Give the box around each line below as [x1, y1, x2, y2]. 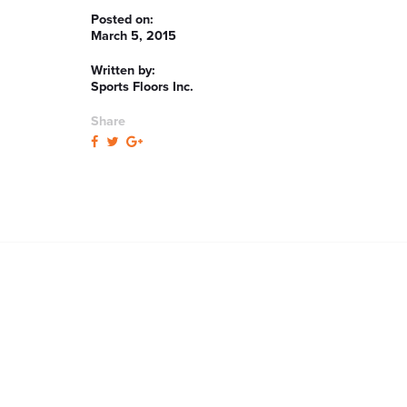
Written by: [91, 63, 155, 78]
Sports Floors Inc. [91, 79, 194, 94]
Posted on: [91, 12, 161, 27]
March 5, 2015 [91, 28, 176, 44]
